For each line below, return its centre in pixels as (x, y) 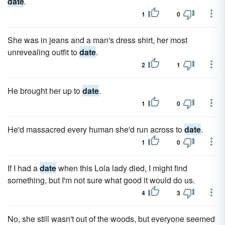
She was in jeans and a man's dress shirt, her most (97, 40)
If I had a (24, 168)
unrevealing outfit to (43, 52)
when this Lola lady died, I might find (122, 168)
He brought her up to (45, 91)
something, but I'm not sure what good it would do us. (101, 180)
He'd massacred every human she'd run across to (96, 129)
